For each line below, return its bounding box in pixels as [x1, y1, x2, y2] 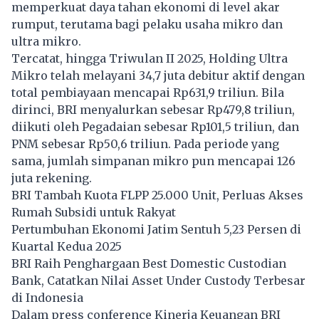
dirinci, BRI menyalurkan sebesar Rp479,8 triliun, [11, 103, 295, 117]
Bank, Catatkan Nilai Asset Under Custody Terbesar [11, 273, 305, 288]
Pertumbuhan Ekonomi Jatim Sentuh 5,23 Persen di [11, 222, 301, 237]
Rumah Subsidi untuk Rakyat [11, 205, 176, 220]
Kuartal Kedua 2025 [11, 239, 122, 254]
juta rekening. [11, 171, 92, 186]
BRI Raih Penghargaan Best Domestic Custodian [11, 256, 286, 271]
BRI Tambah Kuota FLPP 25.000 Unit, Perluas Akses [11, 188, 303, 203]
